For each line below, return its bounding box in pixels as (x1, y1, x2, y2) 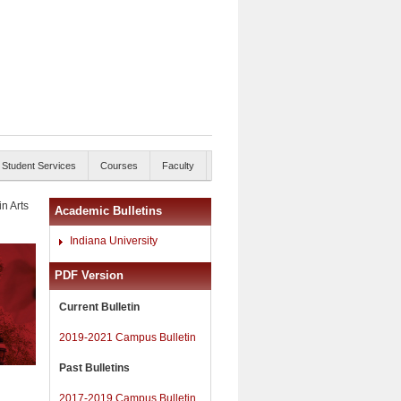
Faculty (162, 160, 194, 171)
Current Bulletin (59, 300, 140, 313)
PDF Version (55, 268, 124, 282)
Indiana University (70, 235, 158, 247)
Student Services (2, 160, 76, 171)
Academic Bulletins (55, 204, 162, 218)
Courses (100, 160, 138, 171)
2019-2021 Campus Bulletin (59, 330, 196, 344)
